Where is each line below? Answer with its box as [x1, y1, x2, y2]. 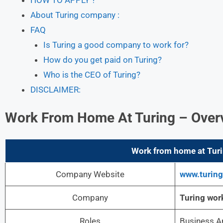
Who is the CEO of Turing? [43, 69, 140, 80]
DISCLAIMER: [30, 84, 81, 95]
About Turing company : [30, 9, 119, 20]
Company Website [56, 169, 124, 179]
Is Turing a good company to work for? [43, 39, 189, 50]
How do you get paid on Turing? [43, 54, 162, 65]
